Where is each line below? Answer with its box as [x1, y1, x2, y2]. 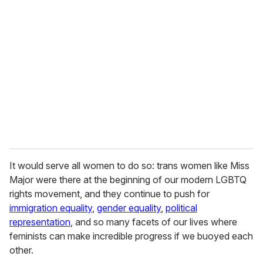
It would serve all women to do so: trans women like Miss [9, 160, 249, 172]
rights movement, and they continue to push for [9, 188, 210, 200]
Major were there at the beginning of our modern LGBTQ [9, 174, 247, 186]
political [166, 202, 197, 214]
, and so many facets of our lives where [70, 216, 237, 228]
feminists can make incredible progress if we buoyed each [9, 230, 253, 242]
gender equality [97, 202, 161, 214]
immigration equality [9, 202, 92, 214]
